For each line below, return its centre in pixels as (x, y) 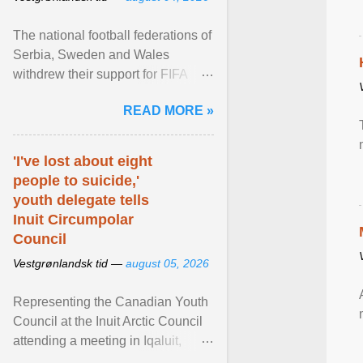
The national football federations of (112, 35)
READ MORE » (169, 111)
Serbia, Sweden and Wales (91, 55)
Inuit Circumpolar (73, 220)
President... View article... (85, 94)
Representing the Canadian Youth (111, 302)
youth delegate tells (81, 200)
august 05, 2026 (167, 263)
